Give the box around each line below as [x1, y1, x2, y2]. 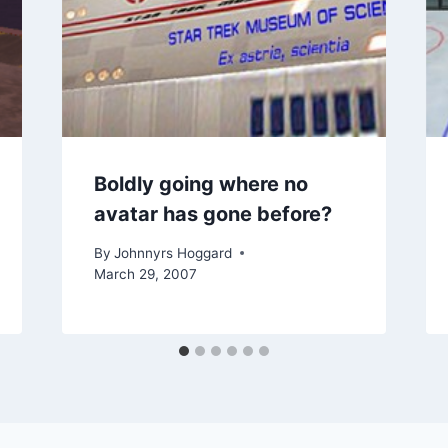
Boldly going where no [93, 171, 308, 196]
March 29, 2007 [93, 265, 197, 282]
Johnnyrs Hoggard [113, 244, 232, 261]
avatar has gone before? [93, 201, 332, 226]
